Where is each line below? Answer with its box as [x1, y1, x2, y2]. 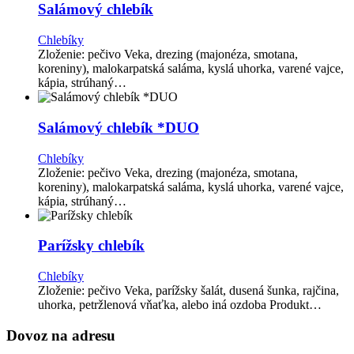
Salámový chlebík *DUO [38, 119, 199, 136]
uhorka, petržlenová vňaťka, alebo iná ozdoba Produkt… [38, 298, 322, 312]
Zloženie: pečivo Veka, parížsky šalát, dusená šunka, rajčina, [38, 284, 339, 298]
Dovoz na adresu [6, 326, 115, 344]
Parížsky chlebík [38, 237, 145, 254]
